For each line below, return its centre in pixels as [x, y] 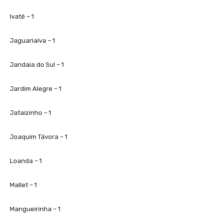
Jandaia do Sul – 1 [37, 64]
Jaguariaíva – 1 [32, 40]
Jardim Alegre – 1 [36, 88]
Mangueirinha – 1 [35, 209]
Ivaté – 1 [22, 16]
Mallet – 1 [23, 185]
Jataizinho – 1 [30, 112]
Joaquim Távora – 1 [39, 137]
